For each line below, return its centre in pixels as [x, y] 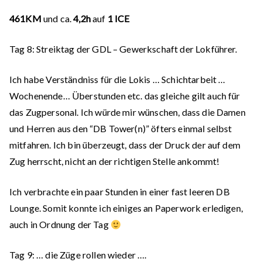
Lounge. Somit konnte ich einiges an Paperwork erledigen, [126, 208]
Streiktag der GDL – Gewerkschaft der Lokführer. [136, 49]
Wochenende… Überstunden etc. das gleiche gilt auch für [125, 96]
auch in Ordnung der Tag [60, 224]
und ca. [57, 18]
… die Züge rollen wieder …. [90, 255]
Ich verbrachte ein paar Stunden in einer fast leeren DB [120, 192]
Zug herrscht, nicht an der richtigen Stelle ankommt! [115, 161]
